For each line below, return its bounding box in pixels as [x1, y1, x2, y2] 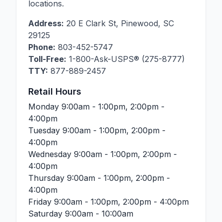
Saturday [28, 209, 62, 219]
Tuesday [28, 125, 62, 135]
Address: [28, 18, 64, 28]
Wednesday [28, 149, 74, 159]
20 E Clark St [66, 18, 116, 28]
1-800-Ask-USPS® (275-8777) [66, 54, 185, 64]
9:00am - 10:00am [65, 209, 133, 219]
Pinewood [121, 18, 158, 28]
